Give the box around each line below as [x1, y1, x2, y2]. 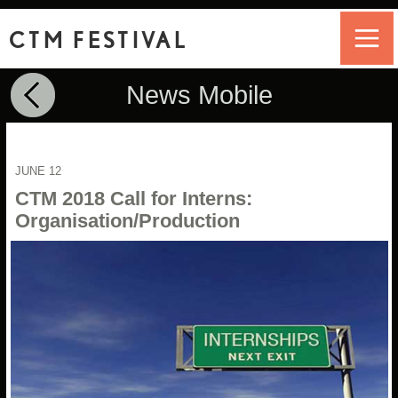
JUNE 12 [14, 163, 61, 178]
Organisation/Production [15, 209, 241, 232]
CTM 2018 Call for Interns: [15, 187, 253, 210]
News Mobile [125, 80, 273, 109]
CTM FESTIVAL [9, 27, 187, 52]
